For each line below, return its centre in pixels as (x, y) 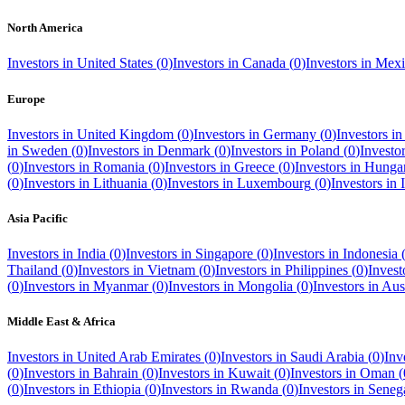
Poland (320, 150)
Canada (264, 63)
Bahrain (116, 373)
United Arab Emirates (139, 357)
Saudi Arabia (327, 357)
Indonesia (370, 254)
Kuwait (249, 373)
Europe (26, 99)
